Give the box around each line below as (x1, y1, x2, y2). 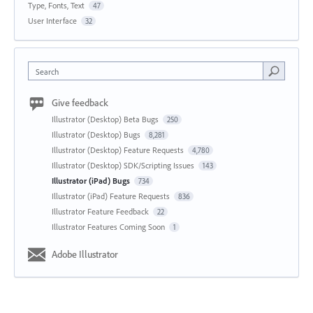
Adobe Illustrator (52, 247, 118, 261)
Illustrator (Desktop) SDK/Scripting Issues (52, 159, 196, 170)
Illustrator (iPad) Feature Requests (52, 190, 172, 201)
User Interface (28, 15, 77, 26)
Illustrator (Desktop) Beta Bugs (52, 113, 161, 124)
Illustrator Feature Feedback (52, 205, 151, 217)
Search (36, 66, 59, 77)
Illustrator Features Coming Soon (52, 221, 167, 232)
